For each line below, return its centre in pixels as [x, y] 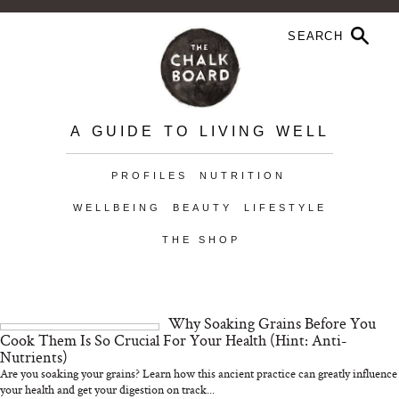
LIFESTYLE [285, 208]
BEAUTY [202, 208]
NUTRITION [242, 175]
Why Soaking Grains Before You [273, 323]
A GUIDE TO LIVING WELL [199, 131]
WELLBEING [117, 208]
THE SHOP [201, 240]
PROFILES [149, 175]
